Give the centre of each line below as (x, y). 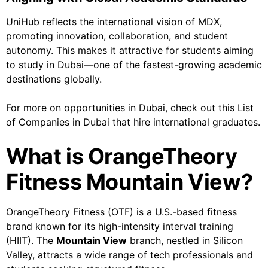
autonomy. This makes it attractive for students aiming (130, 51)
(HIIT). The (31, 241)
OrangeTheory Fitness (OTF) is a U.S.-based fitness (121, 212)
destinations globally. (54, 79)
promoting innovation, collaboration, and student (117, 36)
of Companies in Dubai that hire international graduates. (133, 122)
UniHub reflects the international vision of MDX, (114, 22)
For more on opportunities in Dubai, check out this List (130, 108)
